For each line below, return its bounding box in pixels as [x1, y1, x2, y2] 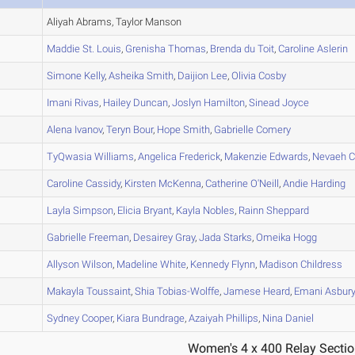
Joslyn [172, 97, 202, 109]
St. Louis [80, 43, 122, 55]
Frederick [177, 151, 221, 162]
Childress [298, 258, 343, 270]
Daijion [177, 70, 209, 82]
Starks [221, 231, 253, 243]
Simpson [71, 204, 114, 216]
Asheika [109, 70, 145, 82]
